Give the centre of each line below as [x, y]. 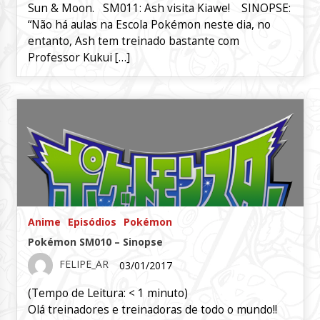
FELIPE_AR [84, 264]
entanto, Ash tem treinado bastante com [133, 41]
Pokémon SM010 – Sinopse [95, 242]
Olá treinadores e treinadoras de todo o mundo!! [152, 310]
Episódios [92, 222]
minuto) [167, 293]
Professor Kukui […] [79, 57]
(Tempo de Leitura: [78, 293]
